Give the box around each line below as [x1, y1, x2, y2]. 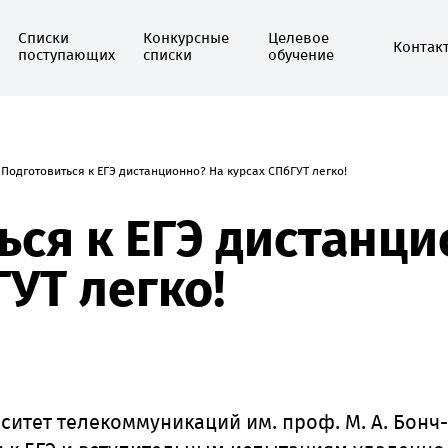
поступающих [18, 46, 115, 64]
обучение [268, 46, 334, 64]
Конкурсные [143, 29, 229, 47]
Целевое [268, 29, 329, 47]
